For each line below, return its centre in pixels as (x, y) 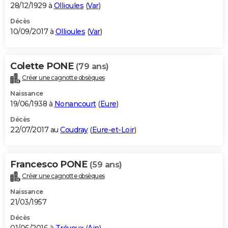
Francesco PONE (50, 165)
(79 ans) (92, 67)
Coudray (74, 130)
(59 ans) (106, 165)
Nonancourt (75, 104)
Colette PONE (43, 66)
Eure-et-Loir (113, 130)
